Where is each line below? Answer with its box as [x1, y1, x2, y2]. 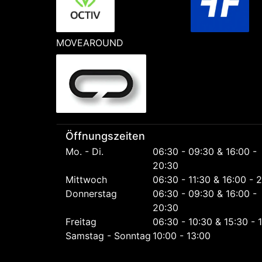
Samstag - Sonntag [65, 229, 151, 242]
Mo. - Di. [65, 145, 104, 157]
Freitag [65, 215, 96, 227]
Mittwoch [65, 173, 107, 185]
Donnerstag [65, 187, 117, 199]
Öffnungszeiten [65, 130, 145, 143]
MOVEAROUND [56, 37, 123, 49]
